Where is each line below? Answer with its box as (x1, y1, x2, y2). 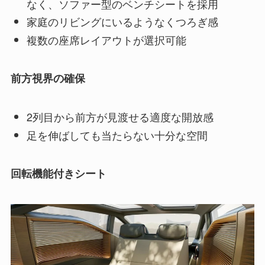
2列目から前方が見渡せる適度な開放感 (26, 109, 214, 125)
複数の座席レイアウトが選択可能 (26, 31, 186, 47)
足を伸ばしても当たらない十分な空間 (26, 127, 208, 143)
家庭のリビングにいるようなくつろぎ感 (26, 14, 218, 30)
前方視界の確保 (10, 70, 85, 86)
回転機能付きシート (10, 166, 106, 182)
